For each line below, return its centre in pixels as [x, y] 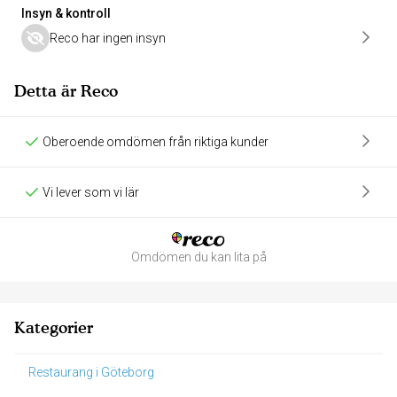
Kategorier [54, 327]
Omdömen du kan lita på [198, 257]
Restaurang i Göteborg [91, 372]
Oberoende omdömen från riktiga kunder [156, 142]
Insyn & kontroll [66, 13]
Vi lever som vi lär [91, 192]
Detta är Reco [66, 91]
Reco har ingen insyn [108, 38]
